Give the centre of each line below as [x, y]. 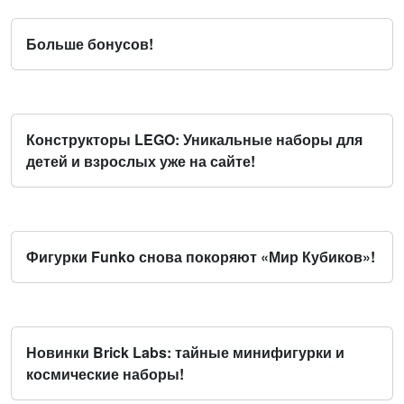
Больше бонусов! [90, 44]
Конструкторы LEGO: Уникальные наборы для [194, 139]
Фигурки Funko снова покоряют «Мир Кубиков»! [201, 257]
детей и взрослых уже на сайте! [141, 161]
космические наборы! [105, 374]
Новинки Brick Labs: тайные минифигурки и [185, 352]
